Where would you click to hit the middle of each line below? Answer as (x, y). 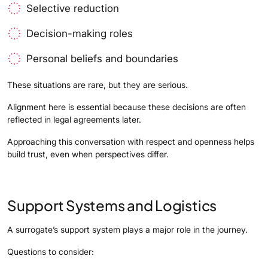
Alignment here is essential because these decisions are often (127, 106)
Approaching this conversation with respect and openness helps (131, 141)
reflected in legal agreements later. (74, 119)
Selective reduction (73, 8)
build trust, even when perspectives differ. (88, 154)
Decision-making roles (80, 33)
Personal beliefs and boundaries (102, 58)
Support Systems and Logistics (112, 205)
